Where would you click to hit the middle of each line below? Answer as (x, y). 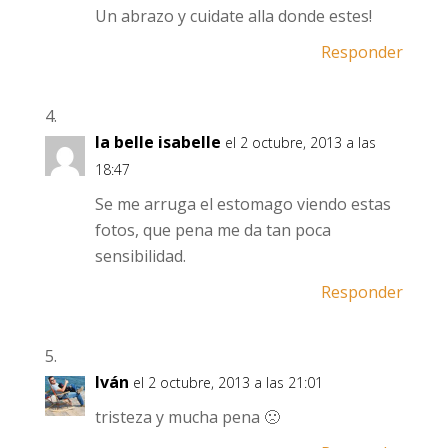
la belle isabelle (157, 142)
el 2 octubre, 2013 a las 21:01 (227, 382)
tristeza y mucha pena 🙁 (187, 417)
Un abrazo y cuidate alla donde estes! (233, 16)
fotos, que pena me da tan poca (212, 230)
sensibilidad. (140, 256)
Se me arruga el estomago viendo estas (242, 204)
